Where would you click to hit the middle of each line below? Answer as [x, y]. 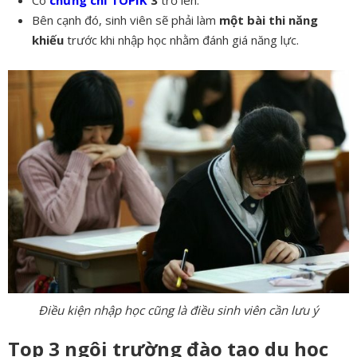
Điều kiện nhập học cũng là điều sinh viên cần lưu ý [178, 310]
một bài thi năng [267, 20]
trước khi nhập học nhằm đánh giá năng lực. [183, 39]
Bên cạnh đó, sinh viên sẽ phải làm [124, 20]
